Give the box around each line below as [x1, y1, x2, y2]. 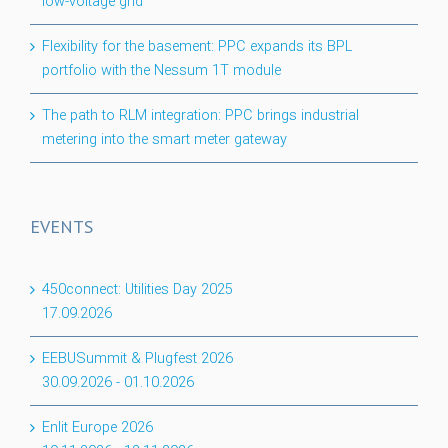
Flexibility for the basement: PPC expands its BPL [42, 38, 352, 56]
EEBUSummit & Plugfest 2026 [42, 350, 233, 368]
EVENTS [30, 215, 93, 239]
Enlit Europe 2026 [42, 419, 153, 437]
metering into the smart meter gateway [42, 131, 287, 149]
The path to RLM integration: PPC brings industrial [42, 107, 359, 125]
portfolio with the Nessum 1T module [42, 62, 281, 80]
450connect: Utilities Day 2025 [42, 281, 233, 299]
